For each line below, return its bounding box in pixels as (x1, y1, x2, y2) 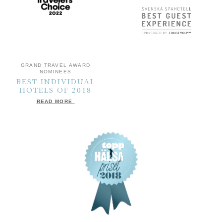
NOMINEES (39, 68, 72, 74)
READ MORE (36, 99, 75, 105)
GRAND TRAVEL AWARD (20, 62, 91, 68)
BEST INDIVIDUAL (16, 78, 95, 87)
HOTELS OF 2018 (19, 87, 92, 95)
